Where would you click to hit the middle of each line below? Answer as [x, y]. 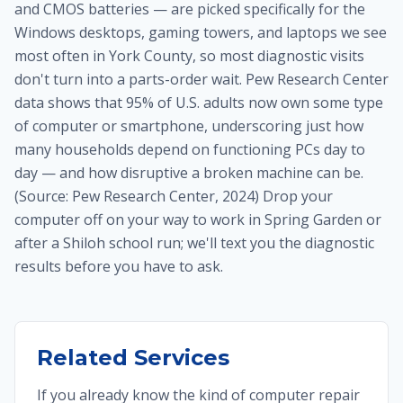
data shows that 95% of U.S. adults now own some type [199, 103]
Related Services [133, 358]
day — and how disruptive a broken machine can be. [189, 173]
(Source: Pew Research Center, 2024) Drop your [174, 196]
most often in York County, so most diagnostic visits [189, 56]
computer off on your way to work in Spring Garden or [198, 219]
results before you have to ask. [119, 266]
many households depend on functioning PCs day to [190, 149]
